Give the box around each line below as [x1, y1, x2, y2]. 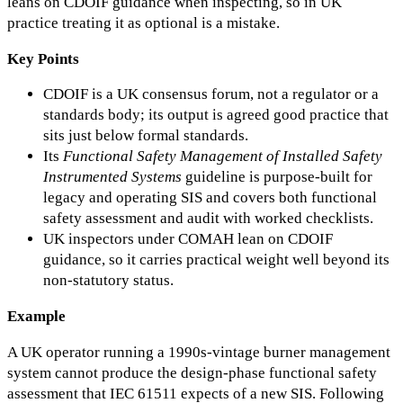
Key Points [7, 49, 79, 67]
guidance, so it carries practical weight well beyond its [43, 251, 390, 269]
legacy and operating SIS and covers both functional [43, 189, 377, 207]
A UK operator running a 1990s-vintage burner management [7, 343, 390, 361]
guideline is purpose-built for [182, 168, 372, 186]
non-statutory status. [43, 272, 174, 290]
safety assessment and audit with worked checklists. [43, 210, 373, 228]
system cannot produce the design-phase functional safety [7, 363, 377, 381]
